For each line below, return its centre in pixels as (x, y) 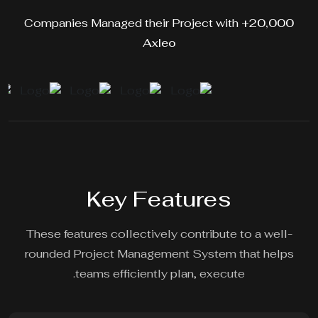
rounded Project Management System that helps (160, 254)
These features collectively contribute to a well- (160, 234)
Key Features (160, 199)
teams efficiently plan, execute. (161, 274)
